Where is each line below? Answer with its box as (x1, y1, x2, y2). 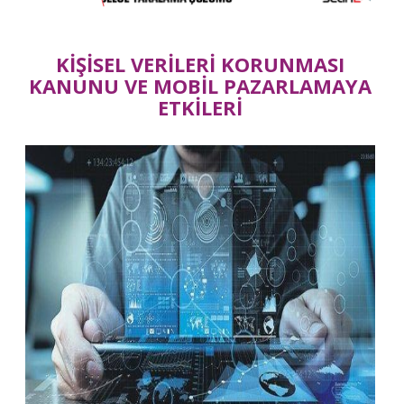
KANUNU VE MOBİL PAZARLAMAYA (29, 72, 372, 100)
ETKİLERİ (158, 94, 243, 122)
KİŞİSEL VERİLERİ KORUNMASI (56, 50, 345, 78)
